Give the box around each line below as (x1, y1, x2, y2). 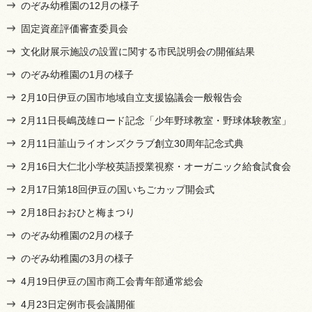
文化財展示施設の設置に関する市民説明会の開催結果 (21, 45, 255, 57)
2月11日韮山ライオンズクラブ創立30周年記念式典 (21, 137, 244, 149)
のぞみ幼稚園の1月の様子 (21, 68, 134, 80)
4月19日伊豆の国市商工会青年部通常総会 (21, 275, 203, 287)
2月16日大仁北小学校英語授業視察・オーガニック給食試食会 (21, 160, 291, 172)
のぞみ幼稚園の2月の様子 (21, 229, 134, 241)
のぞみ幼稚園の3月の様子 (21, 252, 134, 264)
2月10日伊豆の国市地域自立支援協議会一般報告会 (21, 91, 242, 103)
